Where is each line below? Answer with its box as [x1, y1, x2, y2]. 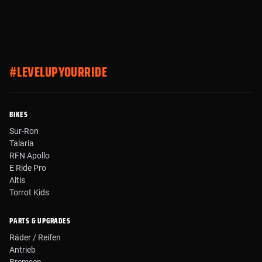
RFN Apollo [9, 151, 50, 161]
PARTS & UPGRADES [9, 215, 71, 227]
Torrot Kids [9, 188, 49, 198]
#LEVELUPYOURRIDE [9, 62, 108, 83]
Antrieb [9, 245, 36, 255]
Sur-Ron [9, 126, 39, 136]
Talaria [9, 139, 34, 149]
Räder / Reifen [9, 233, 61, 243]
